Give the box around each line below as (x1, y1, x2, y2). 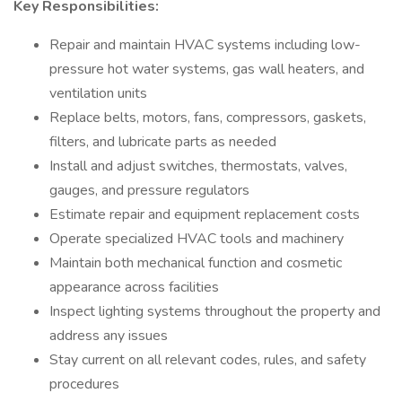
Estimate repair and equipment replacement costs (49, 205, 360, 224)
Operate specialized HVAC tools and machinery (49, 229, 344, 249)
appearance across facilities (49, 277, 219, 297)
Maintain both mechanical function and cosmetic (49, 253, 342, 273)
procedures (49, 374, 119, 394)
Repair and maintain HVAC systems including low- (49, 35, 361, 55)
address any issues (49, 326, 168, 345)
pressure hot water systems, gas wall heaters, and (49, 59, 364, 79)
